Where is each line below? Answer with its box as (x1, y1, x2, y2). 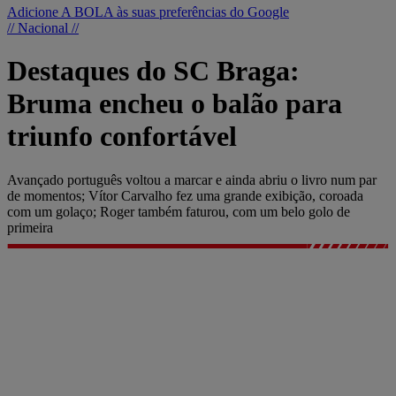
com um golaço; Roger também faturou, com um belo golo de (7, 203, 350, 219)
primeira (7, 219, 53, 235)
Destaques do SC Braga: (7, 55, 300, 88)
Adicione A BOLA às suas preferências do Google (7, 4, 289, 19)
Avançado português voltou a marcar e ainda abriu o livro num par (7, 171, 377, 187)
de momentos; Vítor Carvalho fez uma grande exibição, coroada (7, 187, 363, 203)
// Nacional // (7, 20, 79, 35)
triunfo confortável (7, 120, 237, 153)
